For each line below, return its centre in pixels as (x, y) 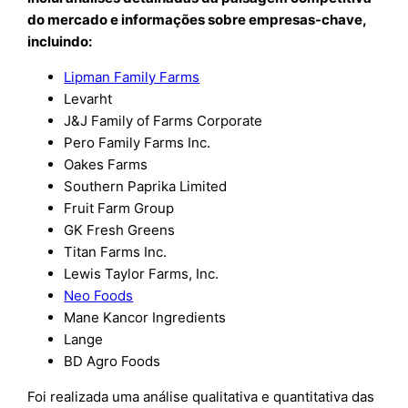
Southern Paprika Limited (146, 186)
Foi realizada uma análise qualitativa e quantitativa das (201, 396)
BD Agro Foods (112, 361)
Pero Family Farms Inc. (138, 142)
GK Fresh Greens (120, 229)
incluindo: (60, 41)
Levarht (88, 98)
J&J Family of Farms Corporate (163, 120)
